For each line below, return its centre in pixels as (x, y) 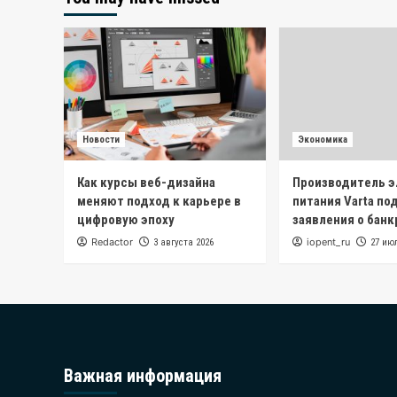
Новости (101, 140)
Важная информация (143, 376)
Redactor (112, 242)
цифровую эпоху (126, 220)
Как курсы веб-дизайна (146, 183)
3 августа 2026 (183, 243)
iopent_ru (328, 242)
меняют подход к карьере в (159, 202)
